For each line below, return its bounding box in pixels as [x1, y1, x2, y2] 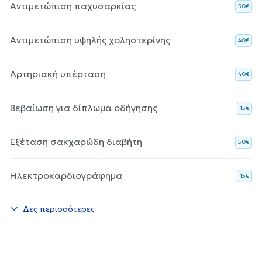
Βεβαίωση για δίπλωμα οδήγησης [10, 101, 157, 113]
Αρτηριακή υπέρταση [10, 67, 106, 80]
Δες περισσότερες [23, 203, 95, 214]
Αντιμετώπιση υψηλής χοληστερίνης [10, 33, 170, 46]
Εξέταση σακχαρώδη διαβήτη [10, 135, 142, 147]
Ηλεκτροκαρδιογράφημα [10, 169, 122, 181]
